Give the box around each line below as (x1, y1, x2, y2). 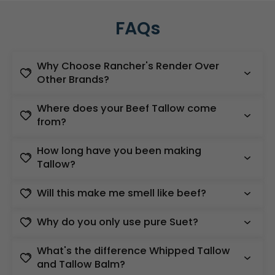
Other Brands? (37, 72, 109, 87)
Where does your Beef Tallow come (37, 101, 217, 116)
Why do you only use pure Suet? (37, 215, 198, 230)
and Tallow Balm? (37, 257, 125, 272)
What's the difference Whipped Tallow (37, 244, 230, 258)
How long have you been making (37, 144, 201, 158)
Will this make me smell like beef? (37, 186, 206, 201)
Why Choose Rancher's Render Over (37, 59, 219, 74)
